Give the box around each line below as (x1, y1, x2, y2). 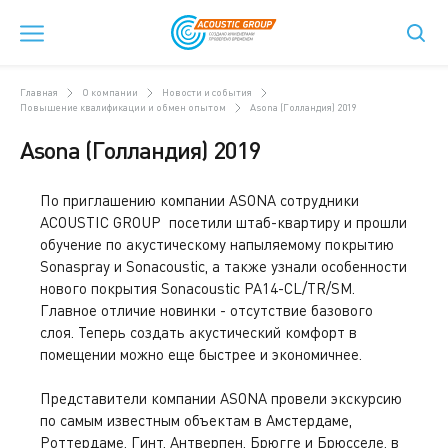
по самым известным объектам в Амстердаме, (40, 411, 352, 429)
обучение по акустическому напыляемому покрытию (40, 235, 394, 253)
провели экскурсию (267, 389, 402, 407)
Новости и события (162, 86, 252, 98)
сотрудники (276, 191, 359, 209)
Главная (20, 86, 58, 98)
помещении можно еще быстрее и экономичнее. (40, 345, 362, 363)
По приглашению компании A (40, 191, 238, 209)
